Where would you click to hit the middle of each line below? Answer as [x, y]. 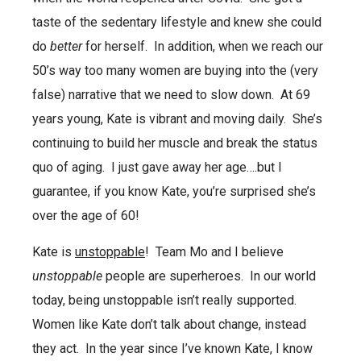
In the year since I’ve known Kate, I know [199, 348]
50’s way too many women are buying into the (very [175, 71]
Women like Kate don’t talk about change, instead [169, 324]
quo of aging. [68, 168]
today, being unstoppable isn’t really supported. [164, 300]
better [66, 47]
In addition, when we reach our [239, 47]
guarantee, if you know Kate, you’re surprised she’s [174, 192]
